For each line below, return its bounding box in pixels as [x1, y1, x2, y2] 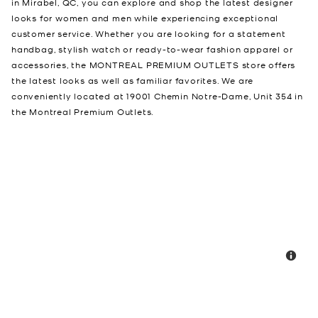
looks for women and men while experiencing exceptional [11, 12, 279, 24]
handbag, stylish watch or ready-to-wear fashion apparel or [11, 43, 293, 55]
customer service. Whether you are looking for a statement [11, 28, 286, 40]
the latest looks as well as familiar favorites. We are [11, 75, 254, 87]
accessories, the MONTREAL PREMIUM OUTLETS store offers [11, 59, 296, 71]
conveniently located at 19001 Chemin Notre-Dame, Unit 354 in [11, 90, 303, 102]
